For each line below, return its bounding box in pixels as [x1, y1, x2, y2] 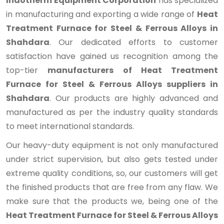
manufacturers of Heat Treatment [47, 64, 218, 76]
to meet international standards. [6, 120, 134, 132]
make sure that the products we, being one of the [6, 195, 218, 207]
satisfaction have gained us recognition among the [6, 50, 218, 62]
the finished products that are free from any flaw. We [6, 181, 218, 193]
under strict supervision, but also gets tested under [6, 153, 218, 165]
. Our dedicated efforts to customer [49, 36, 218, 48]
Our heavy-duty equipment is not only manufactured [6, 139, 218, 151]
